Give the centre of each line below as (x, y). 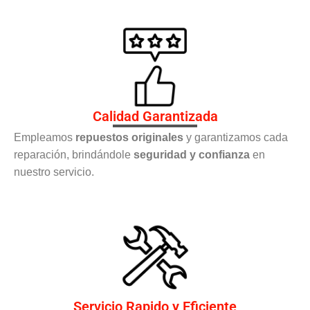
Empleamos (45, 137)
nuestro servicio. (54, 172)
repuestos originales (129, 137)
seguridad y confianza (192, 154)
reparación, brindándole (74, 154)
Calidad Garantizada (155, 116)
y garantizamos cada (236, 137)
